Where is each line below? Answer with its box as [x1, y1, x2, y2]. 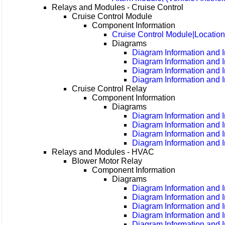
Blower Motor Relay [72, 157, 143, 166]
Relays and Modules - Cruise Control [52, 3, 184, 12]
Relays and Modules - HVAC [52, 148, 155, 157]
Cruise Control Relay [72, 84, 147, 93]
